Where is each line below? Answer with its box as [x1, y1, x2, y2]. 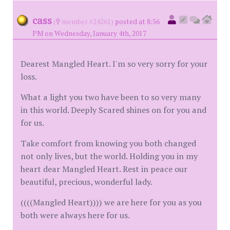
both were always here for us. [21, 209, 130, 221]
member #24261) [60, 17, 113, 26]
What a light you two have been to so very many [21, 91, 201, 103]
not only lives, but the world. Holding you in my [21, 150, 198, 162]
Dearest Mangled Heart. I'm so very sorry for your [21, 58, 207, 69]
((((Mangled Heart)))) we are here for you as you [21, 197, 202, 208]
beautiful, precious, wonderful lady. [21, 176, 152, 187]
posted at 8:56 [115, 17, 160, 26]
